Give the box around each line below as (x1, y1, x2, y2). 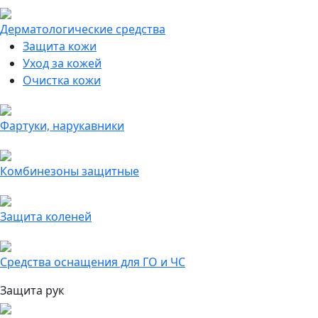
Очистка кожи (23, 72, 101, 88)
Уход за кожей (23, 55, 102, 71)
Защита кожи (23, 38, 97, 54)
